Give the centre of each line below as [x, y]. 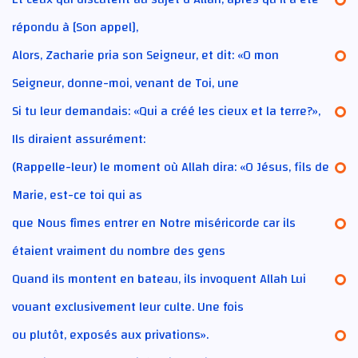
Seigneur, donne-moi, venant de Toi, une [125, 83]
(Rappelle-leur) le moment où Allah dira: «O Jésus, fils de [171, 167]
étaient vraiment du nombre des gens [119, 251]
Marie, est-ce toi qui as [77, 195]
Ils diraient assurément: [79, 139]
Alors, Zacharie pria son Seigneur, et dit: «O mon [145, 55]
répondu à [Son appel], [75, 27]
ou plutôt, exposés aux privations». [110, 334]
